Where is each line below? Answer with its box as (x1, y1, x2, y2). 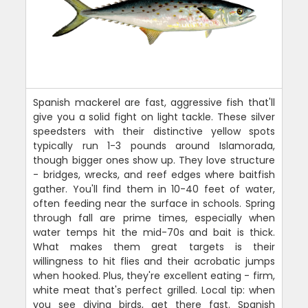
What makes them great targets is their (33, 239, 275, 254)
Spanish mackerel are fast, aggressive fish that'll (33, 95, 275, 109)
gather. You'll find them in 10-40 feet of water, (33, 181, 275, 196)
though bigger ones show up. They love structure (33, 153, 275, 167)
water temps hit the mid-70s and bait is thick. (33, 225, 275, 239)
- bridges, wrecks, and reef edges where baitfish (33, 167, 275, 181)
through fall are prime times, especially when (33, 210, 275, 225)
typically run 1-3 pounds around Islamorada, (33, 138, 275, 153)
